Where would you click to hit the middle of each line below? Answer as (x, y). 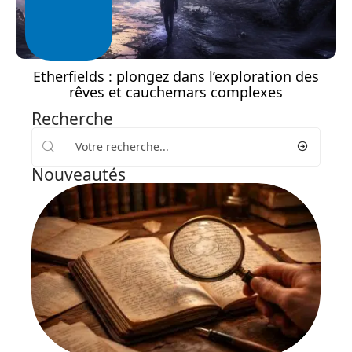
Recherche (72, 118)
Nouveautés (79, 174)
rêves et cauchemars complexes (176, 92)
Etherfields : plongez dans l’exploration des (176, 76)
